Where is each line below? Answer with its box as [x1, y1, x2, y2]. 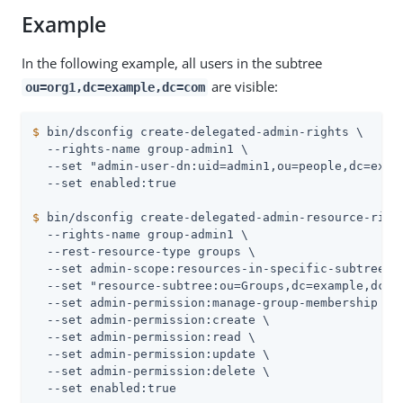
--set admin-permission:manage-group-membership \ [32, 296, 392, 309]
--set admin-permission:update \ [32, 347, 270, 361]
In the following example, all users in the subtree [22, 54, 322, 72]
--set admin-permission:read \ [32, 330, 255, 344]
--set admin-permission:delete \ [32, 364, 270, 378]
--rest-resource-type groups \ [32, 245, 255, 258]
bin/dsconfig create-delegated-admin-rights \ [40, 125, 363, 139]
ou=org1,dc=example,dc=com [24, 80, 205, 94]
